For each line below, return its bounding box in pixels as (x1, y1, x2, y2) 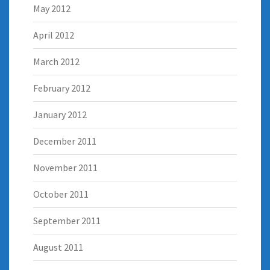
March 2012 (33, 55, 80, 68)
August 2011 (33, 241, 83, 254)
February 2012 (33, 82, 90, 95)
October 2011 (33, 188, 89, 201)
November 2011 (33, 162, 98, 174)
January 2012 (33, 108, 87, 121)
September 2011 (33, 215, 101, 227)
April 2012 (33, 29, 74, 42)
